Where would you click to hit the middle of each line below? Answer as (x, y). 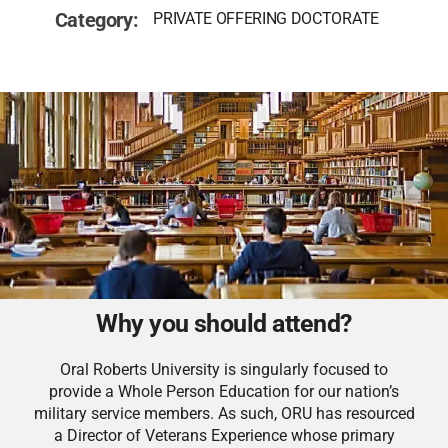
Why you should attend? (224, 323)
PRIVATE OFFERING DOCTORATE (266, 19)
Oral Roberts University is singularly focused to (224, 369)
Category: (96, 20)
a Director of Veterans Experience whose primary (224, 435)
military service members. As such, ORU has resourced (224, 413)
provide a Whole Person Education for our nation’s (224, 391)
